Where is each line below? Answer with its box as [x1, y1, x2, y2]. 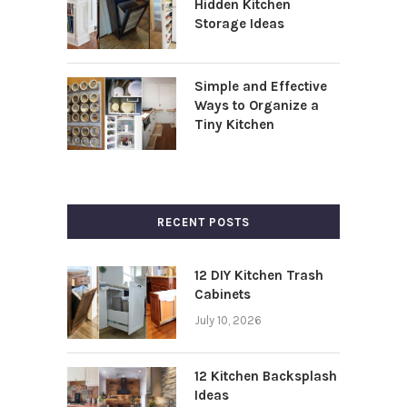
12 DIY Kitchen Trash [194, 267, 323, 284]
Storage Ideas [194, 15, 284, 33]
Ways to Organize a [194, 97, 319, 114]
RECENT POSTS [157, 215, 250, 230]
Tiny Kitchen [194, 116, 274, 134]
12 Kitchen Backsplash [194, 368, 337, 385]
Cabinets [194, 286, 251, 303]
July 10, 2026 [194, 313, 262, 328]
